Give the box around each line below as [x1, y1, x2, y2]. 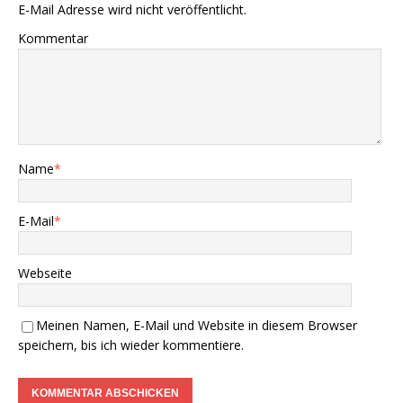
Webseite [18, 264, 72, 282]
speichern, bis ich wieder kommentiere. [18, 336, 244, 354]
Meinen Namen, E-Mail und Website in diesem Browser [36, 317, 357, 335]
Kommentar [18, 30, 88, 48]
